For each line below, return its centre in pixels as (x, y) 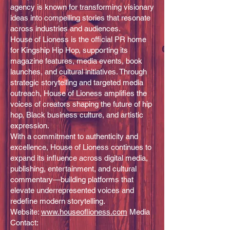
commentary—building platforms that (72, 179)
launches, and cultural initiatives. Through (79, 71)
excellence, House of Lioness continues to (81, 147)
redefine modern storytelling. (58, 201)
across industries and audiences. (65, 28)
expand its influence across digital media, (79, 158)
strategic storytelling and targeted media (77, 82)
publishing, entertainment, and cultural (73, 168)
